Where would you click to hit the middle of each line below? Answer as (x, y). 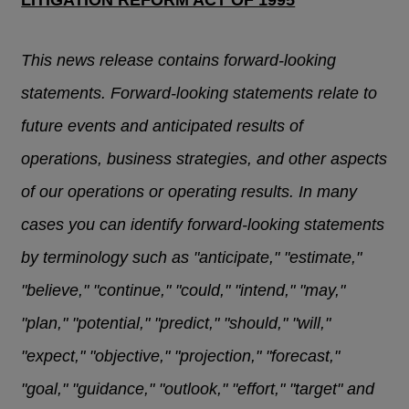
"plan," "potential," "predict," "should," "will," (176, 324)
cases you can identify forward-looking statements (203, 225)
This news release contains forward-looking (179, 61)
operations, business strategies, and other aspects (204, 159)
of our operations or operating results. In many (189, 192)
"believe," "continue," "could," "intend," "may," (184, 291)
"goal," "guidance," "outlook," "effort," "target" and (198, 389)
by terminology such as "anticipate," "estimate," (192, 258)
